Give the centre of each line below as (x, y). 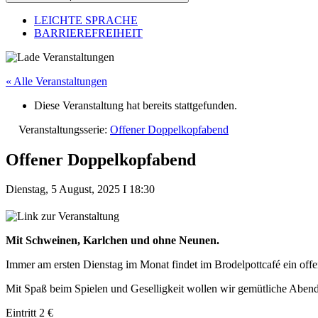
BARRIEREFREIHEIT (88, 33)
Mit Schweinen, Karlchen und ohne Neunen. (113, 241)
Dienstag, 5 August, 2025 (64, 190)
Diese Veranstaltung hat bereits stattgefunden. (136, 105)
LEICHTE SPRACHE (86, 20)
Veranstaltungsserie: (64, 129)
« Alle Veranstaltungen (56, 81)
